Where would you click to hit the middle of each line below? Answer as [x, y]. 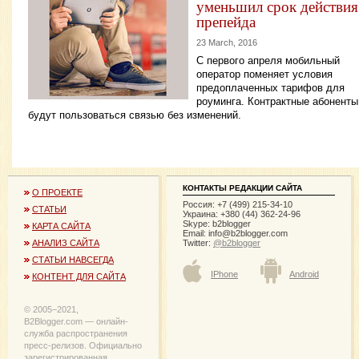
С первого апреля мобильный [268, 60]
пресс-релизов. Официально [83, 346]
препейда [226, 22]
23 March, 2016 [227, 43]
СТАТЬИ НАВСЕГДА [73, 259]
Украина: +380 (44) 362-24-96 [242, 214]
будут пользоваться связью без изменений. [135, 115]
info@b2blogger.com [248, 233]
